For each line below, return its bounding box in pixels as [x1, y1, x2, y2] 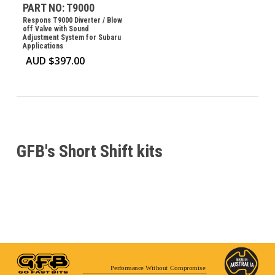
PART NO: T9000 [22, 1, 95, 15]
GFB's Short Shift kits [16, 141, 163, 162]
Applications [22, 42, 63, 51]
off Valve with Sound [22, 25, 89, 34]
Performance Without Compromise [110, 265, 206, 272]
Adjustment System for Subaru [22, 33, 121, 42]
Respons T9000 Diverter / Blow [22, 16, 122, 25]
